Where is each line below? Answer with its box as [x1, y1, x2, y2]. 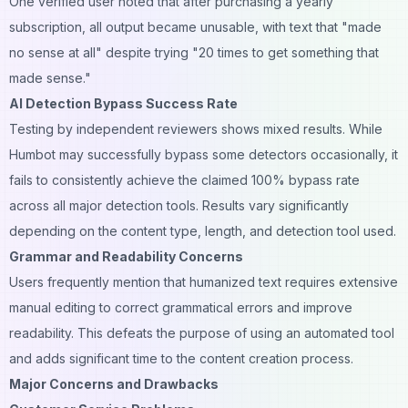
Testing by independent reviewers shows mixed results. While [9, 120, 382, 137]
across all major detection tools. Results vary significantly [9, 197, 349, 213]
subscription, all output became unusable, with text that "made [9, 18, 382, 35]
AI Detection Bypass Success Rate [9, 95, 238, 111]
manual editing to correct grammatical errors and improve [9, 299, 352, 315]
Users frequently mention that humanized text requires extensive [9, 273, 398, 290]
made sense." [9, 69, 91, 86]
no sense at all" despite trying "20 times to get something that [9, 44, 379, 60]
